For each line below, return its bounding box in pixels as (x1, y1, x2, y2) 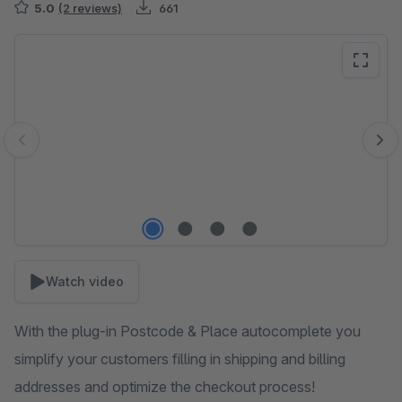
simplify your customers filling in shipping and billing (14, 350, 345, 368)
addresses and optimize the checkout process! (14, 378, 315, 396)
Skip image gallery (13, 35, 131, 53)
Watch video (46, 274, 124, 289)
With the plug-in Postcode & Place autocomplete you (14, 322, 361, 340)
